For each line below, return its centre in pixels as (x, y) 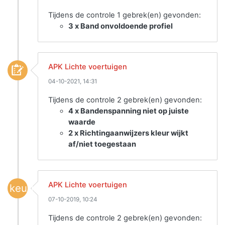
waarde (82, 122)
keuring (28, 188)
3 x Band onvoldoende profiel (121, 26)
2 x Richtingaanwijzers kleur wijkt (128, 133)
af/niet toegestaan (102, 144)
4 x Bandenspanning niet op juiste (129, 111)
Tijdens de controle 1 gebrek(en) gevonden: (125, 15)
